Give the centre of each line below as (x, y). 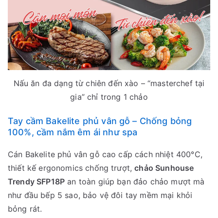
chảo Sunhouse (164, 168)
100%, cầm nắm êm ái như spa (73, 132)
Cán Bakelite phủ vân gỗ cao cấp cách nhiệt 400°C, (105, 154)
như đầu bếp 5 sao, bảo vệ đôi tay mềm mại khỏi (100, 195)
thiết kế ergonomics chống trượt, (71, 168)
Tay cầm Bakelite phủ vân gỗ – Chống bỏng (100, 121)
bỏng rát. (25, 209)
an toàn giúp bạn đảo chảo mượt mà (135, 181)
